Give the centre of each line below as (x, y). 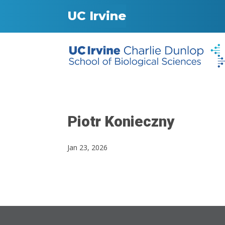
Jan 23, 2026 (88, 148)
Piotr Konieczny (121, 122)
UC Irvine (97, 16)
